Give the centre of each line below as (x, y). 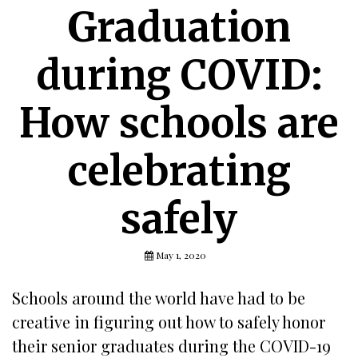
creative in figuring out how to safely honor (169, 321)
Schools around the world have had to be (159, 297)
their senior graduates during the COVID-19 (171, 345)
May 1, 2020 (181, 255)
